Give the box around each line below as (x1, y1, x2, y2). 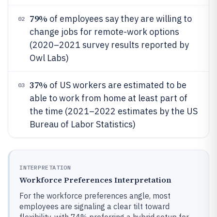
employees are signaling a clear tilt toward (19, 201, 170, 211)
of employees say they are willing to (47, 13, 192, 24)
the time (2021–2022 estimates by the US (30, 106, 198, 117)
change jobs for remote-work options (30, 26, 179, 37)
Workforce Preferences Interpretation (19, 174, 171, 185)
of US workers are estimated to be (47, 79, 186, 91)
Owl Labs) (30, 52, 69, 63)
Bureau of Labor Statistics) (30, 119, 136, 130)
